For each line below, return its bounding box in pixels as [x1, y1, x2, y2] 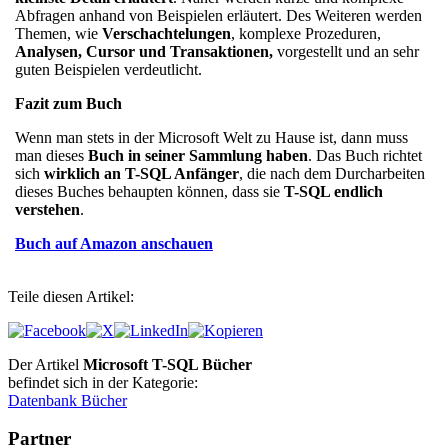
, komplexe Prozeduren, [231, 24, 381, 42]
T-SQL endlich [284, 182, 383, 200]
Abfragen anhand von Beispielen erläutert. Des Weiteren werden [15, 6, 422, 24]
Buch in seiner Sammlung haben [88, 146, 308, 164]
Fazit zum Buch [15, 94, 122, 112]
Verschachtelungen [102, 24, 231, 42]
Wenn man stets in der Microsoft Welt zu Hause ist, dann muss [15, 128, 408, 146]
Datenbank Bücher [8, 391, 127, 409]
